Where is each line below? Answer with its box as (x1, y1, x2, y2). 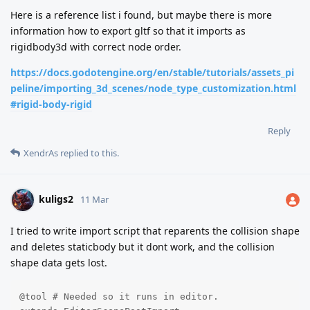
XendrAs (24, 147, 58, 160)
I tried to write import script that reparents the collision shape (10, 224, 300, 238)
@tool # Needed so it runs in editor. (19, 291, 219, 302)
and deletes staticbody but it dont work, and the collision (10, 240, 275, 254)
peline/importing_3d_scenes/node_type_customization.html (10, 82, 296, 95)
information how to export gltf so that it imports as (10, 24, 246, 38)
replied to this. (58, 147, 119, 160)
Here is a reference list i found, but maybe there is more (10, 8, 272, 22)
